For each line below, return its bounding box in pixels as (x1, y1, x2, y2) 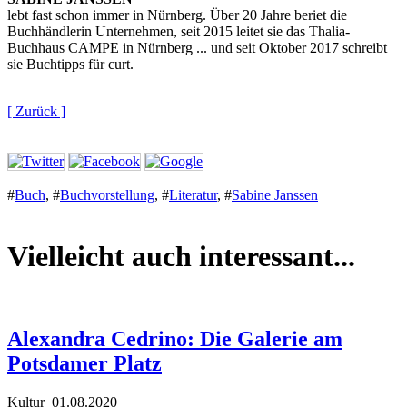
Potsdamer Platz (7, 352, 162, 376)
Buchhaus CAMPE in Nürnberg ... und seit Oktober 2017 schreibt (7, 40, 387, 56)
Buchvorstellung (60, 187, 154, 203)
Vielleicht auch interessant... (7, 239, 355, 273)
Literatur (169, 187, 217, 203)
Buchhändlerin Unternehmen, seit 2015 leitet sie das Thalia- (7, 24, 350, 40)
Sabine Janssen (232, 187, 318, 203)
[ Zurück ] (7, 104, 65, 120)
